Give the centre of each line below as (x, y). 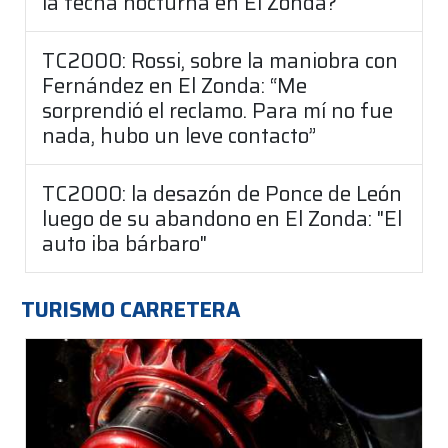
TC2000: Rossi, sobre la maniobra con (220, 60)
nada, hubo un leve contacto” (179, 135)
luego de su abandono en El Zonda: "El (222, 218)
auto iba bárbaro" (124, 243)
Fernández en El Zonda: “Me (174, 85)
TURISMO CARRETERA (130, 309)
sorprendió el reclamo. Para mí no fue (217, 110)
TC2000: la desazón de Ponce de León (222, 193)
